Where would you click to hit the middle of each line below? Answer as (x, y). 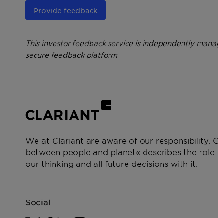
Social (38, 202)
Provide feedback (65, 10)
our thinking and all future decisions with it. (111, 163)
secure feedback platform (71, 54)
